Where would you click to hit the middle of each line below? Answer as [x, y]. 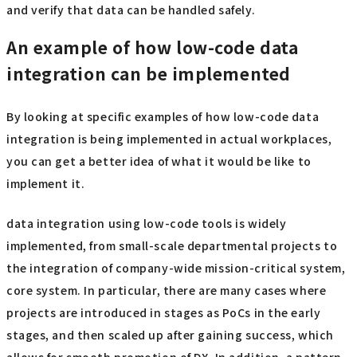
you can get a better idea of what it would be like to [159, 161]
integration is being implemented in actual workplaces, [169, 138]
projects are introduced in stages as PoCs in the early [164, 312]
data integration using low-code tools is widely [147, 223]
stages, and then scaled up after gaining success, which [170, 335]
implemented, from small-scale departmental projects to [172, 245]
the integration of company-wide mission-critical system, [176, 268]
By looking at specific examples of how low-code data [163, 116]
